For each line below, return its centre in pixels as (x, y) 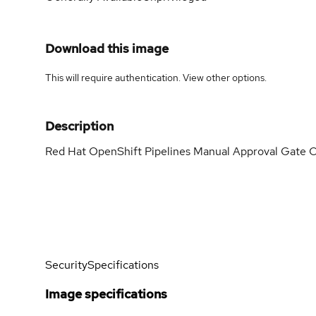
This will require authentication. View (126, 77)
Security (66, 265)
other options (235, 77)
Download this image (107, 48)
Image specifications (106, 293)
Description (79, 126)
